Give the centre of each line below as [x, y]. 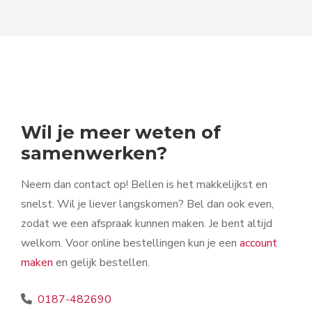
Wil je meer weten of [121, 132]
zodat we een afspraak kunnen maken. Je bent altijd [147, 223]
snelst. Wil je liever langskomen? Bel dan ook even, [147, 204]
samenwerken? [94, 153]
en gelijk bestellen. [103, 262]
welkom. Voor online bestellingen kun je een [130, 243]
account [258, 243]
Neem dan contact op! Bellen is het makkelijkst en [144, 184]
